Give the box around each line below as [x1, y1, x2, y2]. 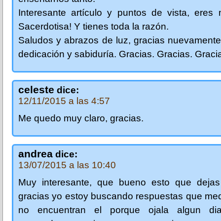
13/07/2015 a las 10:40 [18, 159, 116, 170]
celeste [18, 83, 54, 95]
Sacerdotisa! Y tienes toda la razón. [18, 21, 169, 32]
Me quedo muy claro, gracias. [18, 112, 144, 123]
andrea [18, 147, 53, 159]
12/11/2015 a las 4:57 [18, 95, 110, 106]
